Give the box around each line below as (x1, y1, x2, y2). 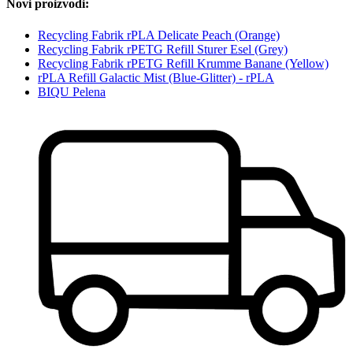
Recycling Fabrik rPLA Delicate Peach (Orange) (38, 28, 280, 42)
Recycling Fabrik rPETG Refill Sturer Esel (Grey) (38, 42, 288, 56)
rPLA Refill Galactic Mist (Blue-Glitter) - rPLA (38, 70, 274, 84)
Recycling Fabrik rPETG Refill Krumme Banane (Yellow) (38, 56, 329, 70)
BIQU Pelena (38, 84, 106, 98)
